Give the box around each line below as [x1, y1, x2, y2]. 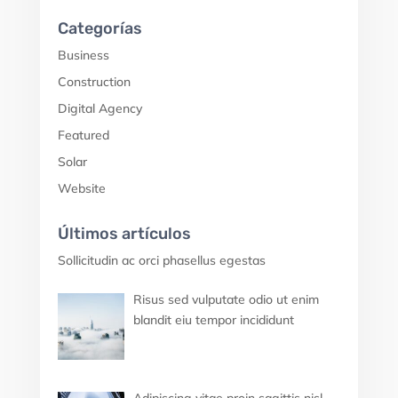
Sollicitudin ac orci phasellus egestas [57, 252, 266, 269]
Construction [57, 74, 131, 91]
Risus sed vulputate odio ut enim [133, 291, 320, 308]
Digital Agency [57, 100, 142, 117]
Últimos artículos [57, 224, 191, 244]
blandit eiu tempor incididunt [133, 312, 295, 329]
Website [57, 180, 106, 197]
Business [57, 47, 109, 64]
